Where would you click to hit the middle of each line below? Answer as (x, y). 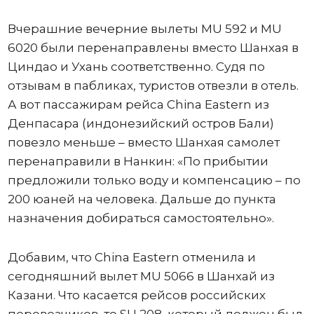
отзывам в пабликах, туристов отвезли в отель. (153, 85)
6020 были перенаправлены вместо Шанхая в (153, 47)
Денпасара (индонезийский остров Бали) (141, 123)
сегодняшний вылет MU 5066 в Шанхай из (141, 276)
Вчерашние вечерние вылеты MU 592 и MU (144, 28)
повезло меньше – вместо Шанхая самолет (143, 142)
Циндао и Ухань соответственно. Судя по (136, 66)
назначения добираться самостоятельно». (141, 218)
